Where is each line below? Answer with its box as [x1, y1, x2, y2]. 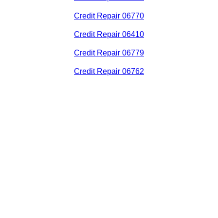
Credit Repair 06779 [74, 49, 144, 57]
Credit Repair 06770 [74, 12, 144, 20]
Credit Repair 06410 [74, 30, 144, 39]
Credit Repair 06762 [74, 67, 144, 76]
